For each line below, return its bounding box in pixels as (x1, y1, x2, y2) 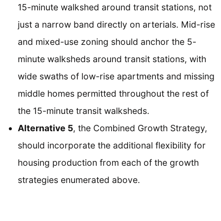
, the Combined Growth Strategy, (73, 122, 207, 133)
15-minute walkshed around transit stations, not (18, 1, 212, 12)
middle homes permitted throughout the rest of (18, 88, 209, 99)
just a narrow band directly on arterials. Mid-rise (18, 19, 215, 30)
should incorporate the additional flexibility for (18, 140, 206, 150)
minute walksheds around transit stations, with (18, 53, 206, 64)
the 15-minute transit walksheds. (18, 105, 149, 116)
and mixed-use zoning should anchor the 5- (18, 36, 196, 47)
